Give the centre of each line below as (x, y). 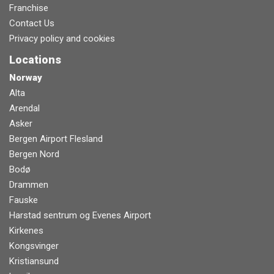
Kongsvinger (34, 246)
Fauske (24, 200)
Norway (26, 77)
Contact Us (32, 23)
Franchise (29, 8)
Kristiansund (34, 261)
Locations (35, 59)
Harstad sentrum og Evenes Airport (80, 215)
